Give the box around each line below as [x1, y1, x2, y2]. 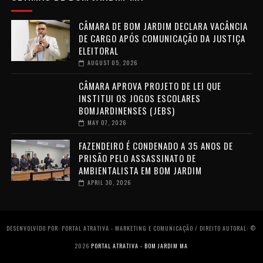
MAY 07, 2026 [87, 117, 126, 127]
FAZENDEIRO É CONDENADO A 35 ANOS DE [78, 139, 233, 152]
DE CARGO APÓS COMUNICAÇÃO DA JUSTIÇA [78, 31, 245, 45]
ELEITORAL [78, 43, 119, 57]
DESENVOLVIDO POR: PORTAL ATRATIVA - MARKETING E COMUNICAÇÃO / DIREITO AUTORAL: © [6, 223, 257, 232]
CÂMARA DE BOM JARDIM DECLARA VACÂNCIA [78, 19, 248, 32]
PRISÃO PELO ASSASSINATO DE [78, 151, 196, 164]
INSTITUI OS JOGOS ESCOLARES [78, 91, 201, 104]
